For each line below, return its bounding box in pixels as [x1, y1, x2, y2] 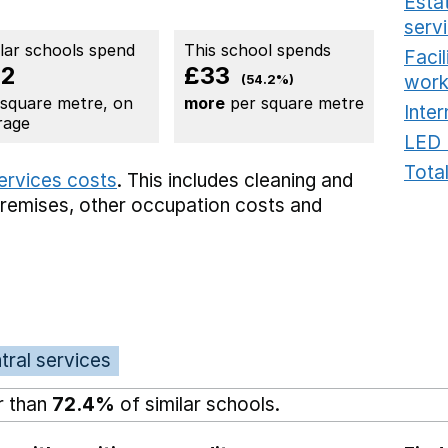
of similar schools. [115, 392, 280, 416]
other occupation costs [79, 193, 285, 217]
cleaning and [244, 168, 353, 192]
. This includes [117, 168, 244, 192]
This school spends [184, 39, 331, 60]
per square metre [225, 92, 364, 113]
